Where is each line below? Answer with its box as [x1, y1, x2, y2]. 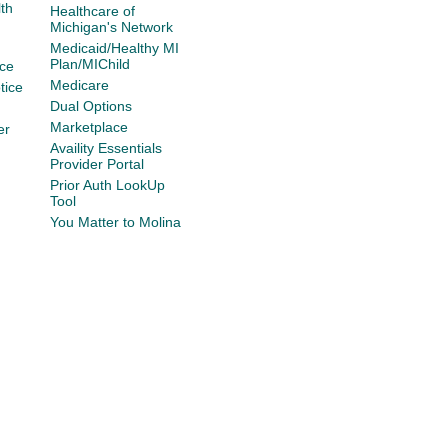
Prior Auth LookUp [50, 177, 166, 193]
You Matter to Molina [50, 214, 182, 230]
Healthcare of [50, 3, 136, 19]
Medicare [50, 77, 110, 93]
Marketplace [50, 119, 129, 135]
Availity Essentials [50, 140, 163, 156]
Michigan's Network [50, 19, 174, 35]
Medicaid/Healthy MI [50, 40, 180, 56]
